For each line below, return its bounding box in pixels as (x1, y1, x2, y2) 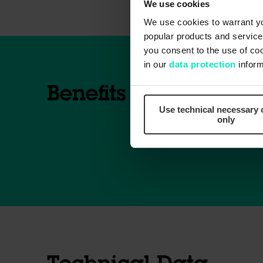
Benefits (47, 83, 126, 105)
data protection (169, 59, 236, 70)
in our (143, 59, 169, 70)
